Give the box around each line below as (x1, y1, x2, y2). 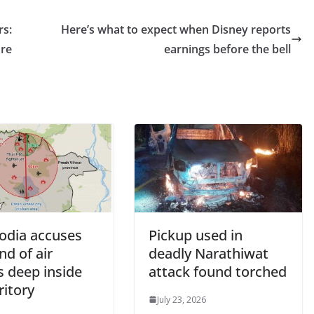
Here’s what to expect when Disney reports (61, 22, 291, 37)
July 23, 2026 (157, 293, 206, 306)
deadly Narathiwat (149, 243, 268, 263)
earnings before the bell (164, 41, 291, 57)
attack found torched (149, 261, 287, 281)
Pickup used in (149, 225, 243, 245)
